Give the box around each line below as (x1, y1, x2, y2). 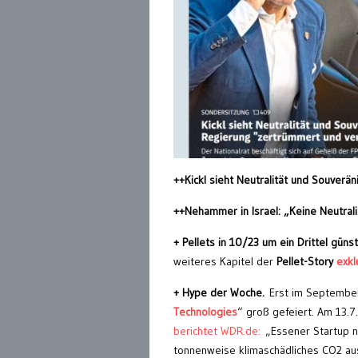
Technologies (173, 304, 237, 320)
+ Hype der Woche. (173, 285, 269, 300)
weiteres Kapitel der (173, 254, 276, 269)
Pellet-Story (276, 254, 333, 269)
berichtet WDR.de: (173, 324, 261, 339)
